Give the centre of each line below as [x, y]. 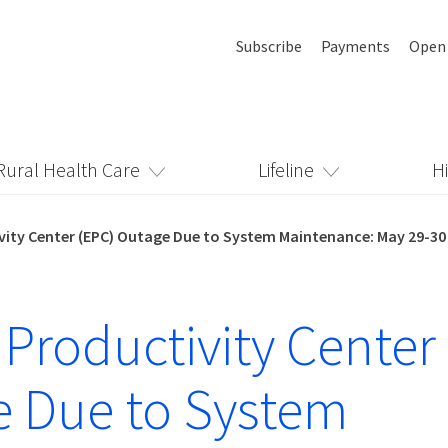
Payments [355, 46]
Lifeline [285, 169]
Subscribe [269, 46]
